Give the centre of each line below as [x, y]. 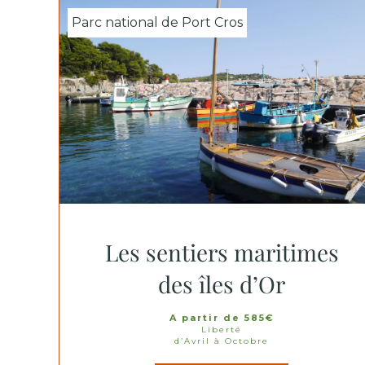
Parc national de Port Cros [157, 22]
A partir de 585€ [222, 318]
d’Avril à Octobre [222, 341]
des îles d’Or [222, 284]
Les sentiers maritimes [222, 252]
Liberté [222, 330]
